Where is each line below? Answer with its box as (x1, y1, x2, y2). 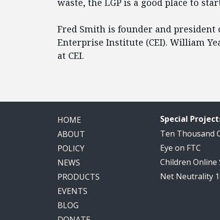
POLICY (57, 143, 84, 154)
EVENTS (57, 186, 87, 196)
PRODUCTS (57, 171, 100, 182)
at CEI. (57, 50, 84, 61)
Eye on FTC (160, 142, 201, 153)
